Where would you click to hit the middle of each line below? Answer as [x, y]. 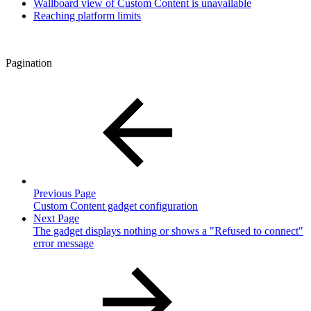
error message [64, 243]
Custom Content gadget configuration [116, 205]
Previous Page [65, 193]
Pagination [29, 62]
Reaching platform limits [87, 15]
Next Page [56, 218]
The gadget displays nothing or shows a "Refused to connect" [168, 230]
